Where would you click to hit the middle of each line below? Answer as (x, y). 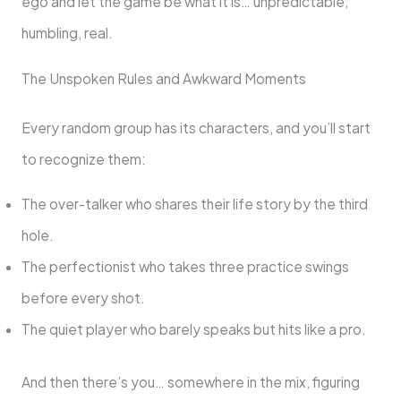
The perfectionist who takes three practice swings (185, 267)
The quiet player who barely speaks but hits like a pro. (193, 329)
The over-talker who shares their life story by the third (194, 204)
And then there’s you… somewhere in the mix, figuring (190, 381)
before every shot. (83, 298)
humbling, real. (67, 33)
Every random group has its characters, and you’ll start (196, 127)
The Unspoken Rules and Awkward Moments (163, 78)
